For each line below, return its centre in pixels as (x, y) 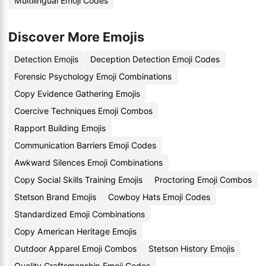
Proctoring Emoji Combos (203, 180)
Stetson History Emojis (191, 248)
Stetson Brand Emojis (55, 197)
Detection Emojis (46, 59)
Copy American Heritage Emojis (75, 231)
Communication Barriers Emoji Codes (85, 145)
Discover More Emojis (76, 37)
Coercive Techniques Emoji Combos (83, 111)
